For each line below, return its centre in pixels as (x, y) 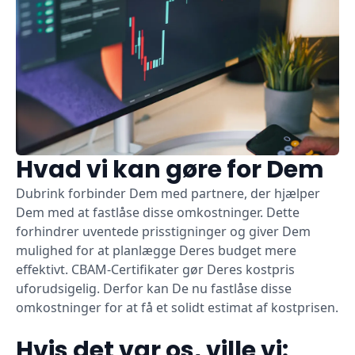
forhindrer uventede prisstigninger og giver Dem (163, 232)
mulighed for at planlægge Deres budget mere (156, 251)
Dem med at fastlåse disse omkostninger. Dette (158, 213)
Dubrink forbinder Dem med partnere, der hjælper (168, 194)
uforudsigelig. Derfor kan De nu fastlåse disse (154, 289)
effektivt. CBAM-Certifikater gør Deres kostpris (155, 270)
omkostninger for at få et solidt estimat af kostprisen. (177, 308)
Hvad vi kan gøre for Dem (170, 170)
